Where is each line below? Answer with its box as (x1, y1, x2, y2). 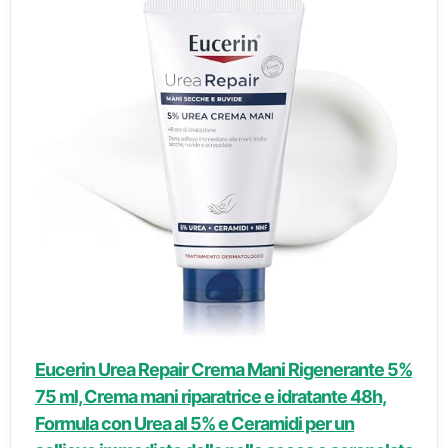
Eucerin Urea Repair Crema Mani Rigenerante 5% (35, 359, 412, 380)
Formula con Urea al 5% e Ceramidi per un (35, 413, 354, 434)
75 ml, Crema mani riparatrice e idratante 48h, (35, 386, 386, 407)
